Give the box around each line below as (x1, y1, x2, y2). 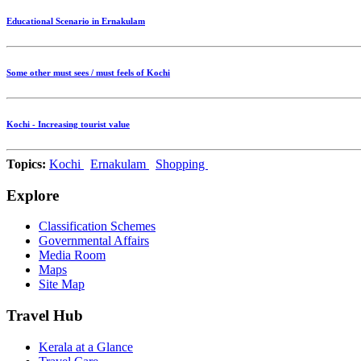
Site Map (39, 277, 85, 292)
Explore (6, 186, 59, 204)
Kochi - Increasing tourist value (6, 118, 130, 129)
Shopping (156, 156, 208, 171)
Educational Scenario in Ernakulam (6, 15, 145, 26)
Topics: (6, 156, 49, 171)
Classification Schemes (39, 219, 156, 234)
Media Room (39, 248, 106, 263)
